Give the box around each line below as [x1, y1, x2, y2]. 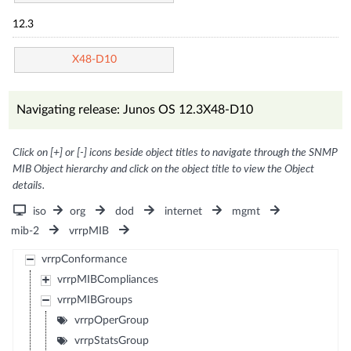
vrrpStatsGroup [74, 335, 149, 346]
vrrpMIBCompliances [56, 273, 158, 285]
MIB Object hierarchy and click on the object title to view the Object [13, 163, 315, 175]
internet [164, 205, 202, 217]
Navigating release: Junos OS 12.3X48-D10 [16, 103, 254, 116]
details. [13, 179, 45, 191]
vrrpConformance [41, 253, 127, 265]
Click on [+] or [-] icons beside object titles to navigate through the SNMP [13, 147, 338, 158]
